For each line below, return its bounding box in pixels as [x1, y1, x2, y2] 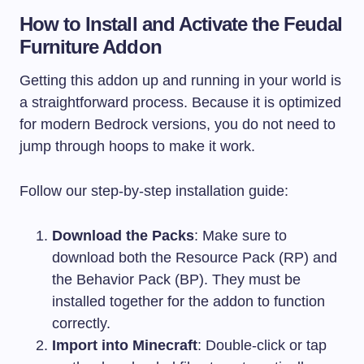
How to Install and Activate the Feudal [19, 12, 343, 35]
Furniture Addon [19, 35, 162, 58]
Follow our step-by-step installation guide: [19, 182, 288, 199]
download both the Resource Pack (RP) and [52, 249, 337, 266]
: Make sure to [194, 227, 287, 244]
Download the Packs [52, 227, 194, 244]
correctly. [52, 314, 110, 331]
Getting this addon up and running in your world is [19, 71, 341, 89]
